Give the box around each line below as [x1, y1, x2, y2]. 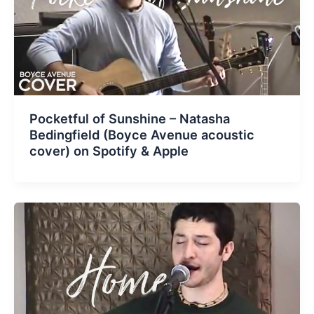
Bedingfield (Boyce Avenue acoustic [29, 126, 254, 142]
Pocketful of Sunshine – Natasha [29, 110, 230, 126]
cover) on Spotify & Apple [29, 142, 189, 158]
